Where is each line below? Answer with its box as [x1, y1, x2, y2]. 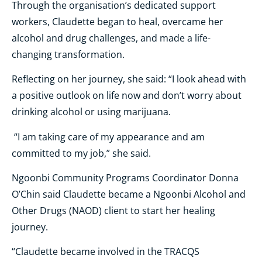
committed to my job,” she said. [12, 146, 151, 160]
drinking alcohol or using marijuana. [12, 105, 171, 119]
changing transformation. [12, 47, 125, 61]
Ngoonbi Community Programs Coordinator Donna [12, 171, 239, 184]
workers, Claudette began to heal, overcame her [12, 15, 223, 28]
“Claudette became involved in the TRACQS [12, 245, 199, 258]
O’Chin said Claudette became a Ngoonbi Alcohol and [12, 187, 246, 201]
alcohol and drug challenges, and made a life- [12, 31, 211, 44]
